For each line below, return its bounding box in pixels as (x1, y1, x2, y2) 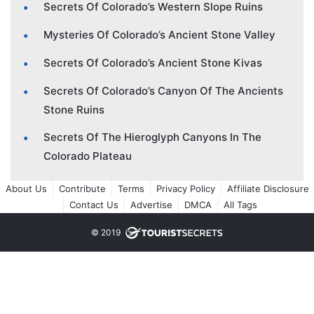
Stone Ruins (43, 103, 104, 117)
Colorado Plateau (43, 149, 132, 163)
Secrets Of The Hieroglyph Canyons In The (43, 130, 261, 144)
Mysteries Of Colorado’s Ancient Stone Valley (43, 28, 275, 42)
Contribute (58, 183, 106, 195)
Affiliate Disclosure (226, 183, 309, 195)
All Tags (223, 199, 257, 211)
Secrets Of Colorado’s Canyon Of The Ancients (43, 84, 283, 98)
